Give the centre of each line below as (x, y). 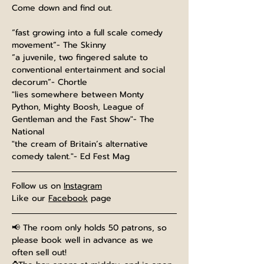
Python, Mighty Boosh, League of (79, 107)
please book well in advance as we (84, 240)
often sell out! (39, 253)
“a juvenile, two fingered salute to (81, 57)
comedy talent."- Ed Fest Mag (71, 156)
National (28, 132)
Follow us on (38, 186)
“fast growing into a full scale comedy (89, 33)
